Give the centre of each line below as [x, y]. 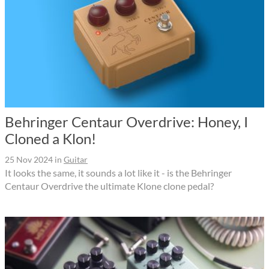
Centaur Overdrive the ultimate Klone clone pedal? [109, 186]
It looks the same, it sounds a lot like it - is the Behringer [118, 173]
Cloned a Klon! [50, 139]
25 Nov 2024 [29, 160]
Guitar [76, 160]
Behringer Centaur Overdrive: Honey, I [126, 122]
